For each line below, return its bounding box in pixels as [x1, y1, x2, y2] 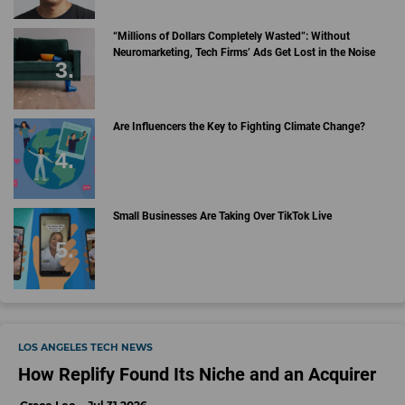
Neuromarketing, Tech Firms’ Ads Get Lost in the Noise [112, 46, 375, 60]
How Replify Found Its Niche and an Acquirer [18, 363, 376, 385]
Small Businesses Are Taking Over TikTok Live [112, 210, 332, 223]
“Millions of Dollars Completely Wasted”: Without [112, 30, 350, 43]
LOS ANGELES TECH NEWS [18, 341, 153, 353]
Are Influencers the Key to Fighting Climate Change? [112, 119, 365, 133]
